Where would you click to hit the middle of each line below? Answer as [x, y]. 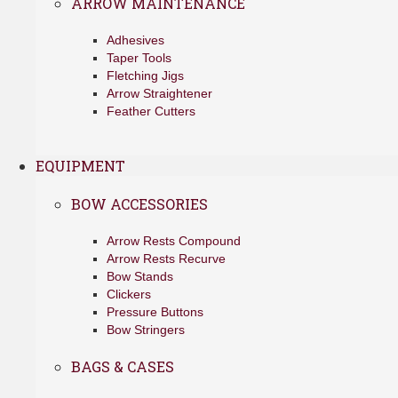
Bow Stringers [146, 330]
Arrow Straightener [159, 93]
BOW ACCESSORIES [139, 204]
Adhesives [135, 40]
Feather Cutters [151, 111]
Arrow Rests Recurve [166, 259]
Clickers [129, 294]
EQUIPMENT [80, 166]
